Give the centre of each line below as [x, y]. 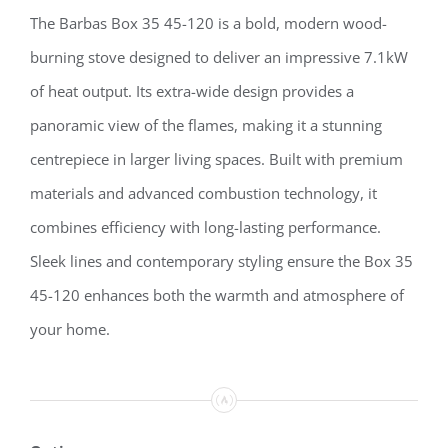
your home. [70, 329]
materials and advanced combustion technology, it [203, 193]
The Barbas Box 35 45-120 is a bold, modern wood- [208, 23]
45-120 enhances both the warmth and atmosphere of [217, 295]
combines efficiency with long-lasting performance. [205, 227]
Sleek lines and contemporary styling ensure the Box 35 [221, 261]
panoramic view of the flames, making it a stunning [206, 125]
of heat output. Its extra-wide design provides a [192, 91]
